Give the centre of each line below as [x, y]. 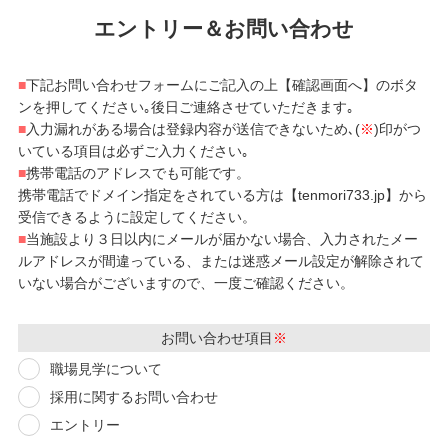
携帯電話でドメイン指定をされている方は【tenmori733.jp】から [222, 194]
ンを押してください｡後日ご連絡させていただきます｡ [185, 106]
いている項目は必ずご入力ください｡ [133, 150]
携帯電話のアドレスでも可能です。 [137, 172]
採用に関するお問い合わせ [133, 396]
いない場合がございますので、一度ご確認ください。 [185, 282]
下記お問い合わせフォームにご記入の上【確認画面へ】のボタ [221, 84]
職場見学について [105, 368]
